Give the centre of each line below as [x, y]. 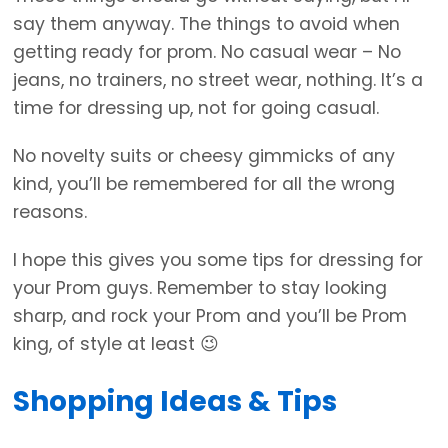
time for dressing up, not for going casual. [196, 107]
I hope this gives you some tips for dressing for [218, 259]
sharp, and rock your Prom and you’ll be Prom [210, 315]
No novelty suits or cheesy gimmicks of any [204, 155]
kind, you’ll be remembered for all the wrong [204, 183]
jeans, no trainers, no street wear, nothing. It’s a [218, 79]
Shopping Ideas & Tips [175, 401]
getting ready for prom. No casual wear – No [207, 51]
